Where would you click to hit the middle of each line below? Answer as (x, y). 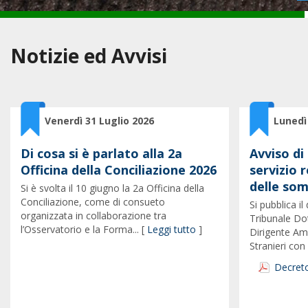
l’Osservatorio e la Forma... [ (84, 229)
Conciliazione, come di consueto (93, 202)
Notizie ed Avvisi (89, 56)
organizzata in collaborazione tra (93, 216)
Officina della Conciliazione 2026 (119, 170)
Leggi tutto (172, 229)
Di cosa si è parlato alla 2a (101, 153)
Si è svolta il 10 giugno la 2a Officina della (112, 188)
